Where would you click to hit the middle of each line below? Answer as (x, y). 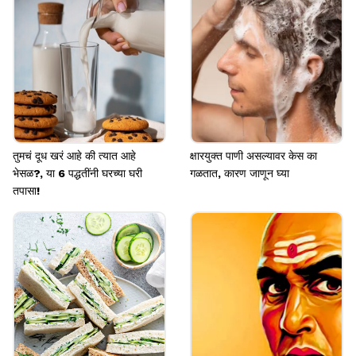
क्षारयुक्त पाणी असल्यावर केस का (253, 155)
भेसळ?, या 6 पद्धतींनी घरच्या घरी (77, 173)
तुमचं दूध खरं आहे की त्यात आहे (74, 155)
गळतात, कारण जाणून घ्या (240, 173)
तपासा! (26, 190)
